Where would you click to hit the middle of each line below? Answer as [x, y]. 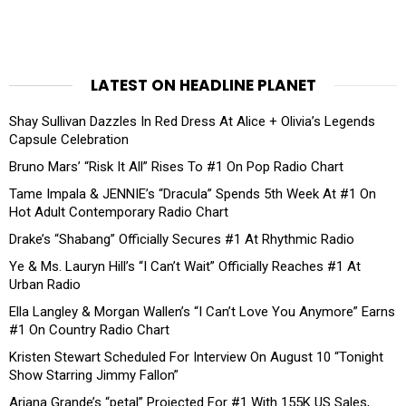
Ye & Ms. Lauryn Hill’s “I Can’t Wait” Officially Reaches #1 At [185, 266]
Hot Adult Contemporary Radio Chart [119, 212]
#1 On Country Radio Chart [89, 329]
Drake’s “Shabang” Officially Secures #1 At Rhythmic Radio [182, 239]
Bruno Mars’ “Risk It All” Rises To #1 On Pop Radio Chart [176, 166]
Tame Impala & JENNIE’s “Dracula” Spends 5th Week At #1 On [193, 193]
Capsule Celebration [69, 139]
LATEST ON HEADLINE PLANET [203, 85]
